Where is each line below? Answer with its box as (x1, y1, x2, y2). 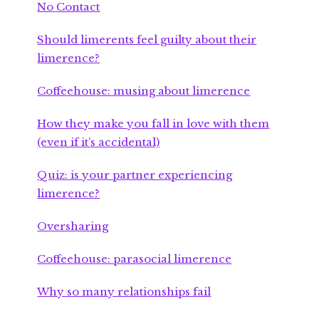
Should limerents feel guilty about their (37, 32, 257, 46)
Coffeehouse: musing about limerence (37, 83, 251, 98)
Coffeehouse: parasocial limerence (37, 251, 232, 266)
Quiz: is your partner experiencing (37, 167, 233, 182)
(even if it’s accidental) (37, 135, 160, 149)
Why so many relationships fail (37, 284, 211, 298)
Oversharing (37, 219, 109, 233)
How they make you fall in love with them (37, 116, 270, 130)
